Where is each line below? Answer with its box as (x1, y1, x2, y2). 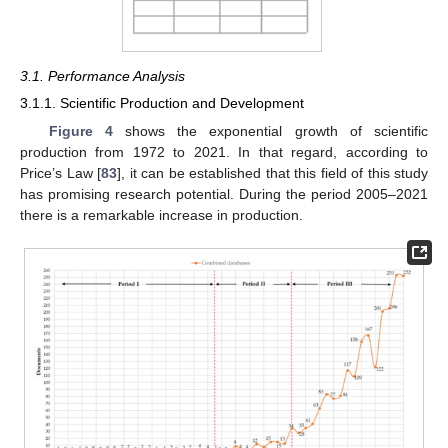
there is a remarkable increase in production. (20, 206, 303, 223)
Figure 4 (48, 122, 113, 139)
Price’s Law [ (20, 164, 101, 181)
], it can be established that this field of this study (117, 164, 428, 181)
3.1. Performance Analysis (20, 68, 185, 85)
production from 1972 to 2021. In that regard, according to (20, 143, 428, 160)
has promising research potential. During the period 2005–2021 (20, 185, 428, 202)
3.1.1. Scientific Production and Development (20, 95, 304, 112)
